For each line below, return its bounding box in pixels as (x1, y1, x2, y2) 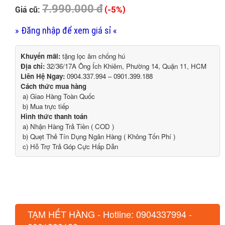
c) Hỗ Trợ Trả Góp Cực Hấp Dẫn (21, 141, 118, 151)
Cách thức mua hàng (21, 81, 86, 91)
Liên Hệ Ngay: (21, 71, 65, 81)
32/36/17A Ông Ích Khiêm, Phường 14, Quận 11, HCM (45, 61, 206, 71)
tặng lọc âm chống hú (60, 51, 125, 61)
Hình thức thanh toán (21, 111, 87, 121)
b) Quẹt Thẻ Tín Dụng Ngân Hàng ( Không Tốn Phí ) (21, 131, 175, 141)
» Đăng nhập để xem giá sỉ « (15, 24, 117, 36)
